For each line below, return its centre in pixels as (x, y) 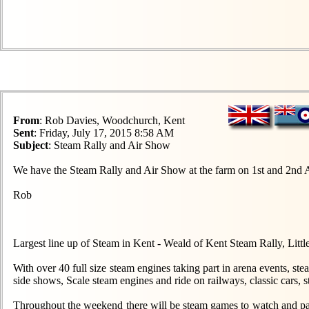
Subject (31, 145)
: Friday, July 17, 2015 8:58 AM (104, 133)
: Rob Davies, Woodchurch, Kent (112, 120)
